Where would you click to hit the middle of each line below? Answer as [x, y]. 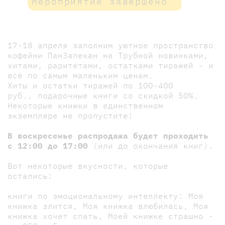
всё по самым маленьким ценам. [80, 75]
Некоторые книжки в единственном [85, 105]
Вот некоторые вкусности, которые [88, 165]
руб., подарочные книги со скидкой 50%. [103, 95]
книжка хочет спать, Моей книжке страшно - [110, 216]
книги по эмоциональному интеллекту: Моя [105, 196]
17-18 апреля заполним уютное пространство [110, 45]
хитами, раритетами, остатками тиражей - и [110, 65]
